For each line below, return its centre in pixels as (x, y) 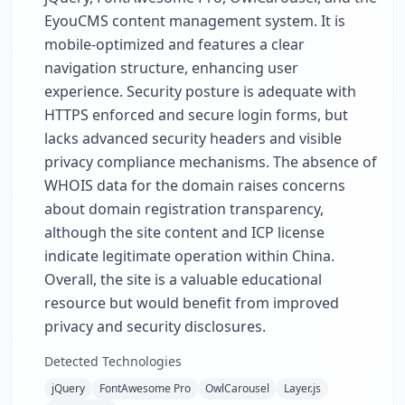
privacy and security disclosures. (155, 326)
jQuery (68, 388)
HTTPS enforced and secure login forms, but (196, 115)
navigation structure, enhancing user (171, 68)
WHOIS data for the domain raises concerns (195, 185)
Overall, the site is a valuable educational (183, 279)
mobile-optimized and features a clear (174, 44)
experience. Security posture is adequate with (200, 91)
